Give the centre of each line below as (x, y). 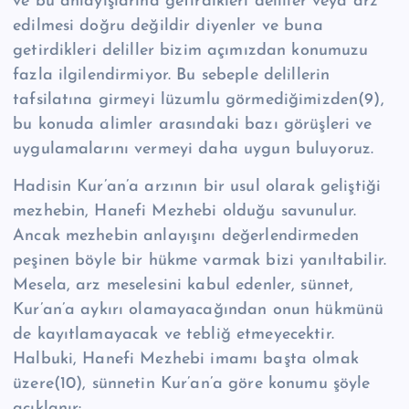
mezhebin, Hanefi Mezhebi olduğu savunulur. (184, 211)
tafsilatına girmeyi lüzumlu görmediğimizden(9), (199, 100)
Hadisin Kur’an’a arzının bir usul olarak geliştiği (197, 186)
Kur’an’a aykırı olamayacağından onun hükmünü (199, 309)
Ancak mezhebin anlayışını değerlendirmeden (186, 236)
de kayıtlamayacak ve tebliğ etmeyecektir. (173, 334)
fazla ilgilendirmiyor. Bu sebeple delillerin (172, 75)
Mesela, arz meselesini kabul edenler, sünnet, (184, 285)
